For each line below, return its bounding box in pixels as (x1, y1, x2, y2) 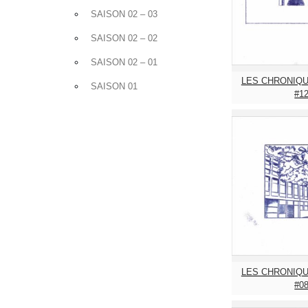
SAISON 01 (91, 80, 137, 91)
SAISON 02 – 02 (91, 32, 157, 43)
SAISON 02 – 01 (91, 56, 157, 67)
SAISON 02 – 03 (91, 8, 157, 19)
